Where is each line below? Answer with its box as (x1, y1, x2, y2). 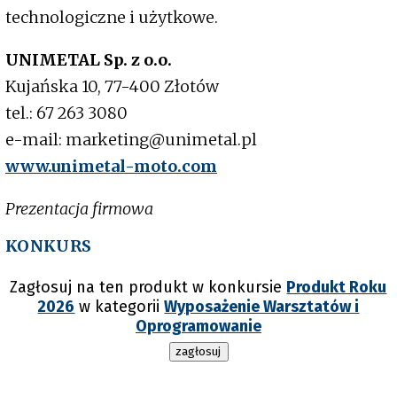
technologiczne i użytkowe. (5, 7, 218, 28)
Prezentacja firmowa (5, 198, 153, 220)
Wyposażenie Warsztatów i (164, 297, 360, 317)
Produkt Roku (286, 277, 387, 298)
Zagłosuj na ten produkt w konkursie (10, 277, 283, 298)
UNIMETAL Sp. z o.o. (5, 50, 172, 71)
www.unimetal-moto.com (5, 156, 217, 177)
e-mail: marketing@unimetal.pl (5, 129, 257, 151)
